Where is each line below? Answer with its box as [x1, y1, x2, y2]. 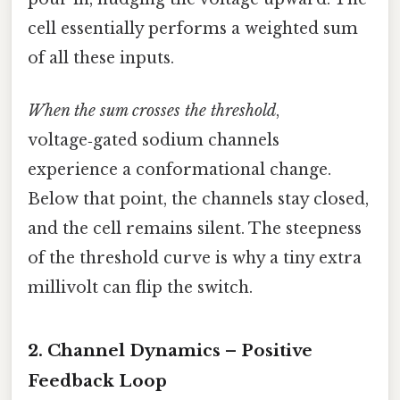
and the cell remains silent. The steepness [28, 219, 362, 239]
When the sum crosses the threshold [28, 101, 276, 121]
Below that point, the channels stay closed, [28, 189, 369, 210]
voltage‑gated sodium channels [28, 130, 279, 151]
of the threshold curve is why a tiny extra [28, 248, 362, 269]
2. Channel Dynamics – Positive [28, 340, 312, 362]
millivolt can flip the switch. [28, 278, 253, 298]
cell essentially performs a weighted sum [28, 19, 358, 39]
